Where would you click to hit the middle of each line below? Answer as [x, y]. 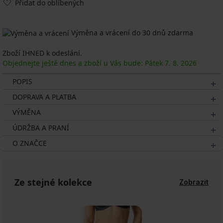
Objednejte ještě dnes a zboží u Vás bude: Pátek [84, 63]
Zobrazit [194, 182]
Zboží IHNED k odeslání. [42, 53]
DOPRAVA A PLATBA [44, 97]
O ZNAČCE [30, 143]
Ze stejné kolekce [53, 182]
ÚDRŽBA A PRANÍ [41, 128]
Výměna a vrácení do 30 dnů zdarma [131, 33]
